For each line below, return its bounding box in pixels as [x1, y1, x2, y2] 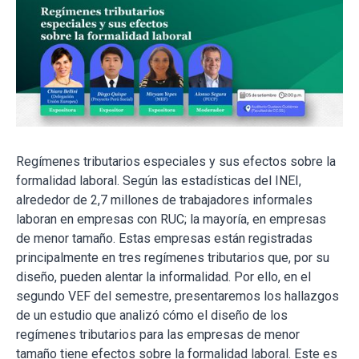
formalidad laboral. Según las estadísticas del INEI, [16, 173, 301, 188]
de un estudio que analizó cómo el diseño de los [16, 308, 288, 323]
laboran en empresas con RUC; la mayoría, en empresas [16, 212, 326, 227]
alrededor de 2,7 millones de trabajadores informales [16, 192, 313, 208]
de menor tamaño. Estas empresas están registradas [16, 231, 313, 246]
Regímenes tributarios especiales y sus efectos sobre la [16, 154, 336, 169]
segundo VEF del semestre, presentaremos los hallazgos [16, 288, 339, 304]
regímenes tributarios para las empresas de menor [16, 327, 300, 342]
